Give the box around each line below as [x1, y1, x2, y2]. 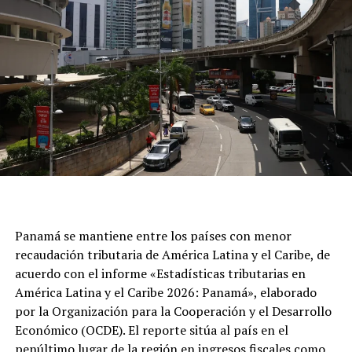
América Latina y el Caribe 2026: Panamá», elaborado [14, 283, 317, 301]
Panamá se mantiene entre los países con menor [14, 226, 291, 244]
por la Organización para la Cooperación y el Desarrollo [14, 302, 332, 320]
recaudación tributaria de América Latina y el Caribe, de [14, 245, 330, 263]
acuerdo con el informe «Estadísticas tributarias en [14, 264, 306, 282]
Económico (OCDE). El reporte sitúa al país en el [14, 321, 288, 339]
